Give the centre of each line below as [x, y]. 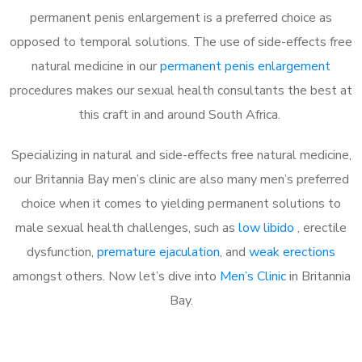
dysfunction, [62, 252]
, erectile [322, 227]
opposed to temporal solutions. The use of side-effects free [181, 42]
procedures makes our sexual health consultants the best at [181, 90]
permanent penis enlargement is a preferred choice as [181, 17]
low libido [268, 227]
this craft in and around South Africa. [181, 114]
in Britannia [318, 276]
